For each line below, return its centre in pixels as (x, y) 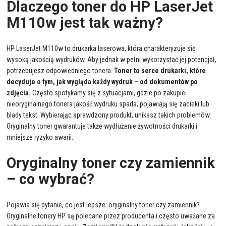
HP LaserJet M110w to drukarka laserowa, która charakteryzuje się (101, 48)
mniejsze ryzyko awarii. (40, 137)
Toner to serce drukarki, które (160, 70)
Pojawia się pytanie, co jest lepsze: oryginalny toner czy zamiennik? (103, 205)
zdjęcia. (19, 93)
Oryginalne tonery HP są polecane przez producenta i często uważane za (111, 216)
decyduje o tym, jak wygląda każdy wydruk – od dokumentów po (102, 81)
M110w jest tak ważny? (85, 22)
